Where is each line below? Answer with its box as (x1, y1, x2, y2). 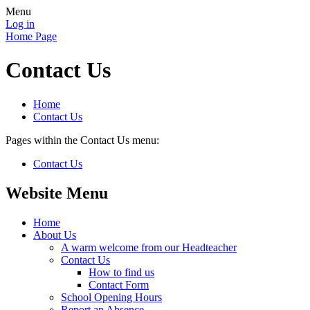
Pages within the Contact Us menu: (6, 134, 159, 146)
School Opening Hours (61, 291, 162, 303)
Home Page (6, 30, 57, 42)
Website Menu (6, 183, 108, 202)
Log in (6, 18, 35, 30)
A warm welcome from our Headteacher (61, 241, 237, 253)
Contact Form (89, 278, 149, 291)
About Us (33, 228, 76, 241)
